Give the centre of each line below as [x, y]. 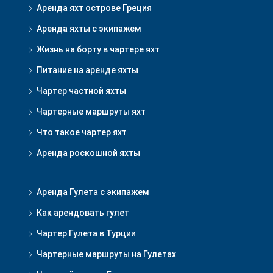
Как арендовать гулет [83, 213]
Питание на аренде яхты [87, 70]
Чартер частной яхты [81, 91]
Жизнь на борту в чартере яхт [98, 50]
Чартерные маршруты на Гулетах [106, 254]
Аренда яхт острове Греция [94, 8]
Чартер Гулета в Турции [86, 234]
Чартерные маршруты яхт [91, 112]
